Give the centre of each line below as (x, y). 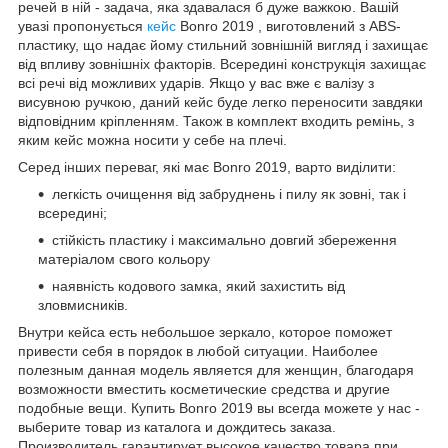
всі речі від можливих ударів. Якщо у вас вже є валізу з (196, 82)
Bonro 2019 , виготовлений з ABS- (288, 25)
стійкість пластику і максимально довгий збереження (224, 239)
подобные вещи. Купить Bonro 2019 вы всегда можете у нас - (219, 407)
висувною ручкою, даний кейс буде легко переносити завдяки (220, 101)
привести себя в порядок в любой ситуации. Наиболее (198, 350)
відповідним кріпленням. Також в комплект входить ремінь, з (216, 120)
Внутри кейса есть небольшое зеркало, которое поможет (205, 331)
